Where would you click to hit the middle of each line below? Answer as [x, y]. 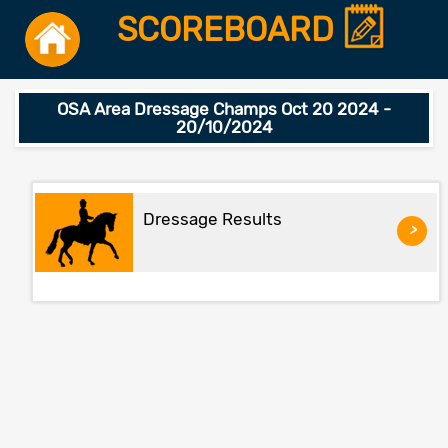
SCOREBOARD [229, 29]
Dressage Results [212, 219]
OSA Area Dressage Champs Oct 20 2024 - [224, 109]
